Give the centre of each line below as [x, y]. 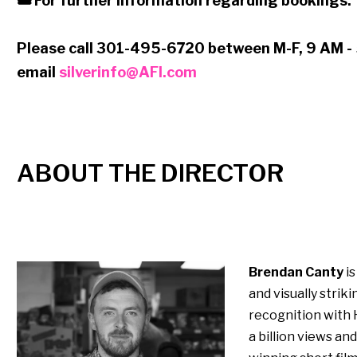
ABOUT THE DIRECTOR [150, 173]
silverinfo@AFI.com [127, 73]
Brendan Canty [296, 273]
